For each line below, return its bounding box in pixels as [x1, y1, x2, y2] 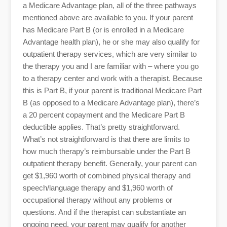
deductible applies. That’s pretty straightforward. [22, 122, 180, 131]
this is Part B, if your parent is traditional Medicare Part [22, 86, 202, 95]
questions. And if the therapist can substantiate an [22, 207, 186, 216]
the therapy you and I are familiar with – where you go [22, 61, 199, 70]
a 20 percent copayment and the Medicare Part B [22, 110, 185, 119]
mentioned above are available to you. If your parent [22, 13, 193, 22]
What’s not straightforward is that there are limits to [22, 134, 190, 143]
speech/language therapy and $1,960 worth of [22, 183, 173, 192]
